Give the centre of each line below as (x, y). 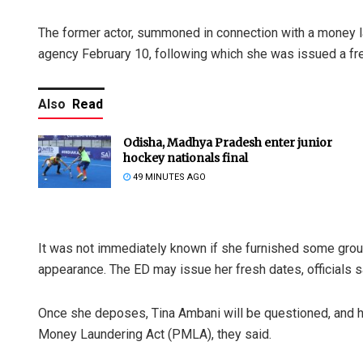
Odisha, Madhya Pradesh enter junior (228, 143)
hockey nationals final (186, 158)
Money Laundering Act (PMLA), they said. (155, 335)
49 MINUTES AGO (168, 177)
